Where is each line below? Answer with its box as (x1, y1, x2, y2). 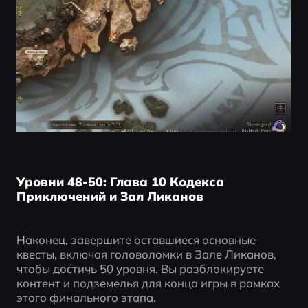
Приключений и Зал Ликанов (16, 188, 203, 204)
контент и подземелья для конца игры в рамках (16, 276, 280, 291)
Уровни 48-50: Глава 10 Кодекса (16, 174, 224, 190)
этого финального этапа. (16, 290, 156, 305)
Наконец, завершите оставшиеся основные (16, 232, 256, 247)
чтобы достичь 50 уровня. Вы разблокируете (16, 261, 264, 276)
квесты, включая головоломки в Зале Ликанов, (16, 247, 276, 262)
